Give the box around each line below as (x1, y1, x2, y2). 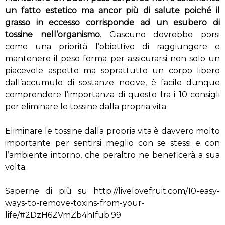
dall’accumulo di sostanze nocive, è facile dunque (5, 78, 220, 88)
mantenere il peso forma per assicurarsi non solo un (5, 54, 220, 64)
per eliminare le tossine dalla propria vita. (5, 102, 168, 112)
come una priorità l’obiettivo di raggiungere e (5, 42, 220, 52)
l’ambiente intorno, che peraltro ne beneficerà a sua (5, 150, 220, 160)
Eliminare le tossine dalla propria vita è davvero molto (5, 126, 220, 136)
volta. (5, 162, 27, 172)
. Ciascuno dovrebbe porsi (99, 30, 220, 40)
